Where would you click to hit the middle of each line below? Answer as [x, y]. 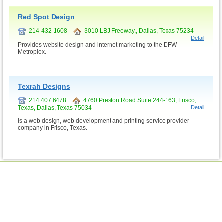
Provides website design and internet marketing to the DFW [97, 45]
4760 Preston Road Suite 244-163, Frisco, [138, 100]
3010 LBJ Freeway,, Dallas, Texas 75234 [138, 31]
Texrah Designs [44, 86]
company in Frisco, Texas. [53, 128]
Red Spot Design [46, 17]
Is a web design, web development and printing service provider [104, 121]
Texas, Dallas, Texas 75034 [55, 107]
